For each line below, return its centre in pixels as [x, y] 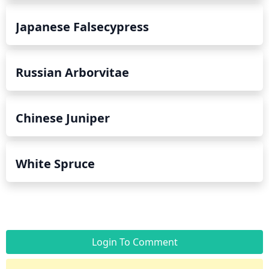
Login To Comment [134, 242]
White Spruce [55, 163]
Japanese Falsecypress [82, 26]
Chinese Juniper [63, 118]
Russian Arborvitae [72, 72]
